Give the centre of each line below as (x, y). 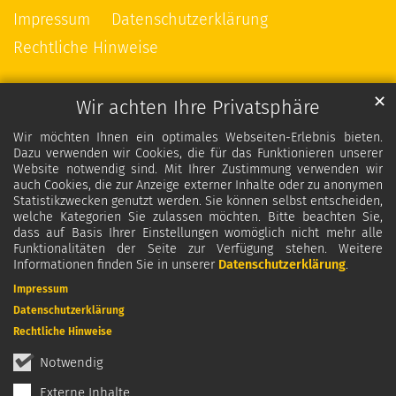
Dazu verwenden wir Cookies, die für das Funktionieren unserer (198, 154)
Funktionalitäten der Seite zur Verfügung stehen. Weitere (198, 249)
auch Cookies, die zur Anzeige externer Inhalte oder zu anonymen (198, 186)
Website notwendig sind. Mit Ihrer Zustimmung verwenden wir (198, 170)
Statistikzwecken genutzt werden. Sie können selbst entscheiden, (198, 202)
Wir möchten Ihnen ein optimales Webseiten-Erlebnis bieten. (198, 138)
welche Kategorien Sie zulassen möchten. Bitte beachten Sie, (198, 217)
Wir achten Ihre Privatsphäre (198, 108)
